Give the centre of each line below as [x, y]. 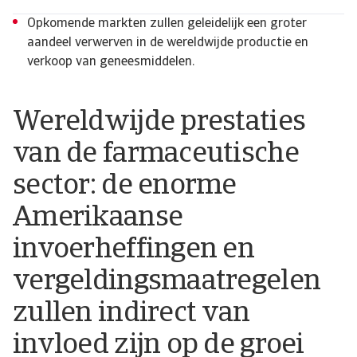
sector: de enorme [125, 186]
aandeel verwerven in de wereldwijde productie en [168, 43]
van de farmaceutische [156, 155]
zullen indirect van [131, 314]
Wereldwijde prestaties [159, 123]
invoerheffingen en [134, 250]
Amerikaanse [98, 218]
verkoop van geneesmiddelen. [111, 62]
